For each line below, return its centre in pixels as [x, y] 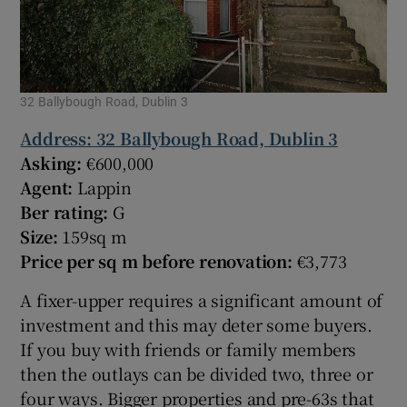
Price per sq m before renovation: [156, 261]
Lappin [104, 188]
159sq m [92, 237]
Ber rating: [67, 212]
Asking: [51, 163]
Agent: [49, 188]
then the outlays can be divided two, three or [197, 374]
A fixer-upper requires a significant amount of [202, 300]
